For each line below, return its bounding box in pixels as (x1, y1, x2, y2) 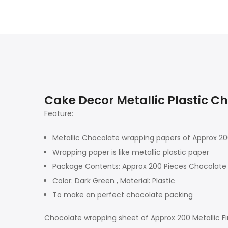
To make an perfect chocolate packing (52, 189, 193, 200)
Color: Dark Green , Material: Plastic (52, 175, 175, 186)
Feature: (44, 108, 73, 119)
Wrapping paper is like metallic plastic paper (52, 147, 209, 157)
